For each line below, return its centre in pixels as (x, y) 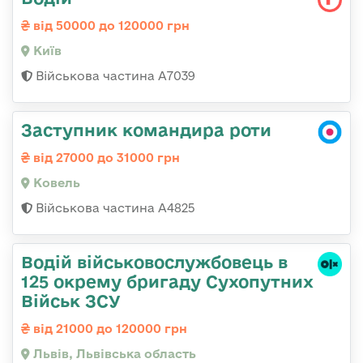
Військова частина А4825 (114, 207)
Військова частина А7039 (114, 75)
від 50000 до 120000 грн (110, 25)
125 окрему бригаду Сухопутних (167, 281)
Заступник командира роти (146, 129)
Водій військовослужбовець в (154, 261)
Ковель (55, 182)
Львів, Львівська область (113, 353)
